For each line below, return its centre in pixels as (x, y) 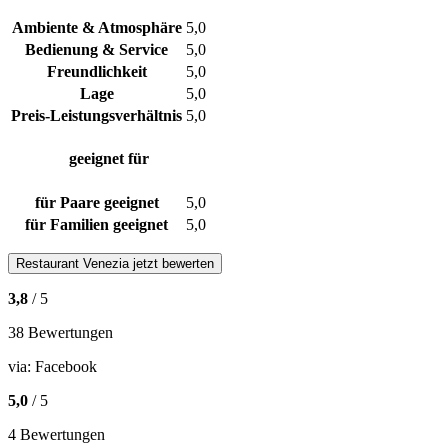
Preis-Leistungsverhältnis (96, 115)
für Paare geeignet (96, 202)
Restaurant (49, 263)
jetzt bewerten (171, 263)
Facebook (66, 366)
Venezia (106, 263)
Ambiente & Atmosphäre (96, 27)
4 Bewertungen (56, 434)
